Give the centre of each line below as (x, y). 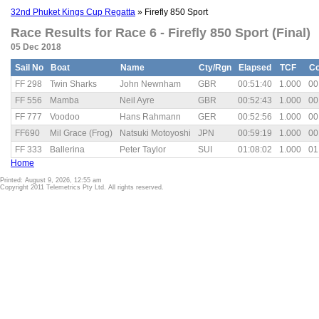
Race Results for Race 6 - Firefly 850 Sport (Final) (161, 33)
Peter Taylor (143, 150)
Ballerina (67, 150)
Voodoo (65, 117)
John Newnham (150, 84)
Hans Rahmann (150, 117)
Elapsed (255, 68)
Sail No (29, 68)
